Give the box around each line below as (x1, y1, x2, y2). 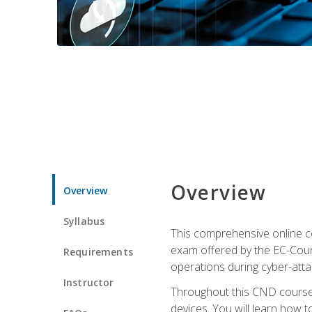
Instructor (63, 275, 114, 289)
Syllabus (63, 214, 105, 228)
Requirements (63, 244, 133, 258)
